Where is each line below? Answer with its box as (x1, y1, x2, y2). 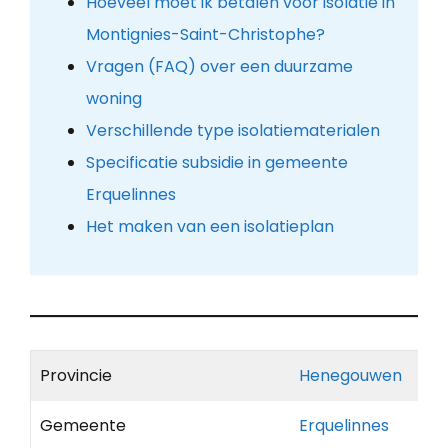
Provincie (40, 364, 112, 388)
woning (85, 87, 142, 111)
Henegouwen (299, 364, 402, 388)
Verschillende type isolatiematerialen (85, 119, 380, 143)
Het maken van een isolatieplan (85, 215, 334, 239)
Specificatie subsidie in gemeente (85, 151, 348, 175)
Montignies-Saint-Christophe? (85, 23, 325, 47)
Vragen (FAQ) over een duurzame (85, 55, 353, 79)
